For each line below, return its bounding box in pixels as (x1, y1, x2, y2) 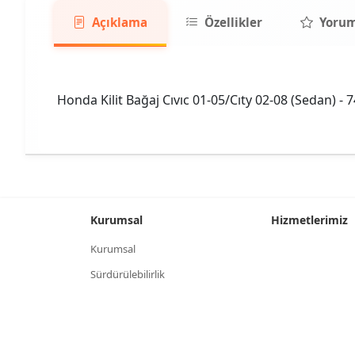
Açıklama (92, 13, 147, 30)
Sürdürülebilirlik (90, 267, 165, 281)
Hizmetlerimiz (271, 212, 348, 227)
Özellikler (204, 13, 262, 30)
